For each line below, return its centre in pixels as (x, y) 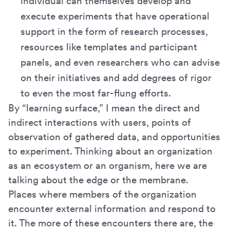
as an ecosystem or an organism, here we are (108, 166)
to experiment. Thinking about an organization (110, 151)
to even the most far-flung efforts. (96, 93)
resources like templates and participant (109, 47)
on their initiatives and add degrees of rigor (116, 78)
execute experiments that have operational (115, 16)
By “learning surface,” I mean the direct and (104, 108)
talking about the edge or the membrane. (98, 180)
